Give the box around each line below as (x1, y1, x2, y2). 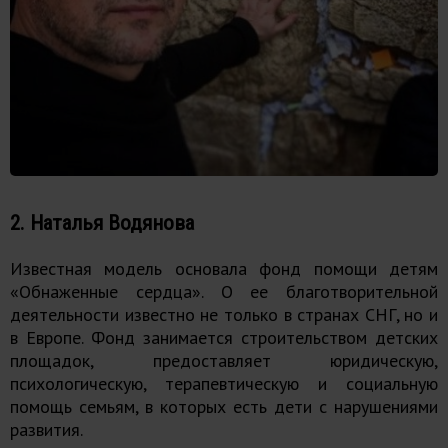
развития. (10, 418, 83, 442)
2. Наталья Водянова (10, 210, 194, 236)
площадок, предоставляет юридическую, (10, 349, 438, 373)
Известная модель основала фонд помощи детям (10, 257, 438, 281)
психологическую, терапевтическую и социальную (10, 372, 438, 396)
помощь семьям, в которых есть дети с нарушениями (10, 395, 438, 419)
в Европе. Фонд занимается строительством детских (10, 326, 438, 350)
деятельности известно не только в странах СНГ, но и (10, 303, 438, 327)
